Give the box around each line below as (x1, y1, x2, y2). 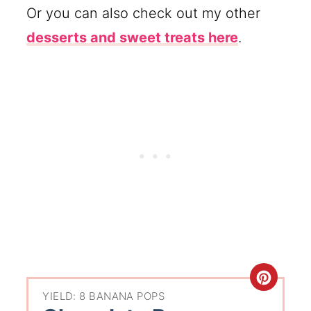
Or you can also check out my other (26, 4, 261, 22)
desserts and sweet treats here (26, 28, 239, 46)
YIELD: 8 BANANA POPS (42, 289, 165, 303)
